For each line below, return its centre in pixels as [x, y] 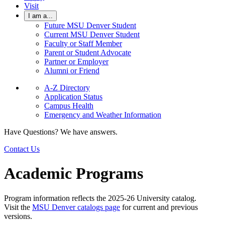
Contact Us [22, 149]
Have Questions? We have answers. [61, 132]
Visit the [18, 207]
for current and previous [159, 207]
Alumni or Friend [72, 71]
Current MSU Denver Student [92, 34]
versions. [18, 216]
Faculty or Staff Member [83, 43]
